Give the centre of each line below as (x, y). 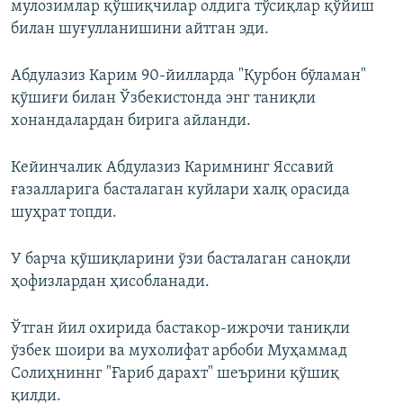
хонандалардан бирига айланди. (131, 121)
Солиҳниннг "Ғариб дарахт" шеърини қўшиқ (175, 374)
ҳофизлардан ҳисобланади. (110, 282)
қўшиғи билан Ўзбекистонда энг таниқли (163, 99)
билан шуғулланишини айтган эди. (140, 30)
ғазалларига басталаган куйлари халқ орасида (180, 191)
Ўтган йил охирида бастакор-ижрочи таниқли (180, 329)
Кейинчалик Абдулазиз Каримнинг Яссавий (172, 168)
